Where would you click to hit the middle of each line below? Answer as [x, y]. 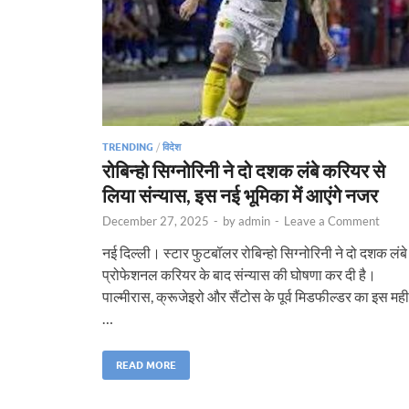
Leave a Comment [332, 220]
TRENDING [128, 147]
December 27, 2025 [156, 220]
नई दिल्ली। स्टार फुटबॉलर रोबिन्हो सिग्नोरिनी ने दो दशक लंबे [255, 252]
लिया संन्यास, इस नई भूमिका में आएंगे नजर [240, 194]
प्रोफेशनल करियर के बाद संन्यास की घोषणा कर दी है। [239, 274]
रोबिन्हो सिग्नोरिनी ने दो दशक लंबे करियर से [244, 170]
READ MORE [146, 365]
